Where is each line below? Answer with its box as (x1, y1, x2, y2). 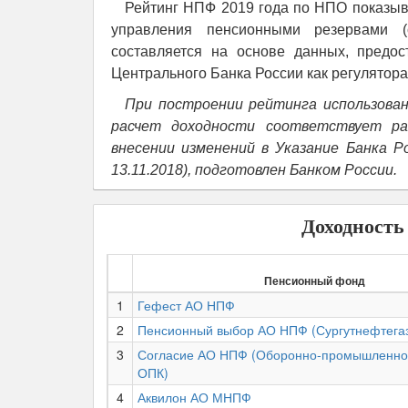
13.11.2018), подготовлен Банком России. (111, 162, 397, 178)
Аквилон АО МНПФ (138, 388, 251, 406)
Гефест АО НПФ (138, 296, 235, 314)
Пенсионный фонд (263, 272, 365, 289)
